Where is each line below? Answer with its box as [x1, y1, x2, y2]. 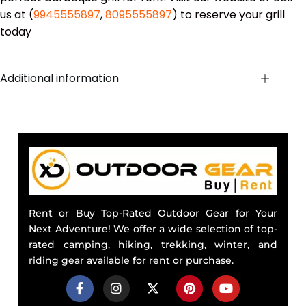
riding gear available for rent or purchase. [28, 253, 234, 266]
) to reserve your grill [172, 7, 285, 23]
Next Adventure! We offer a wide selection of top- [28, 222, 278, 235]
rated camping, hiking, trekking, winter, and [28, 238, 278, 251]
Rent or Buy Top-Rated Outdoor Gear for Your [28, 206, 278, 219]
